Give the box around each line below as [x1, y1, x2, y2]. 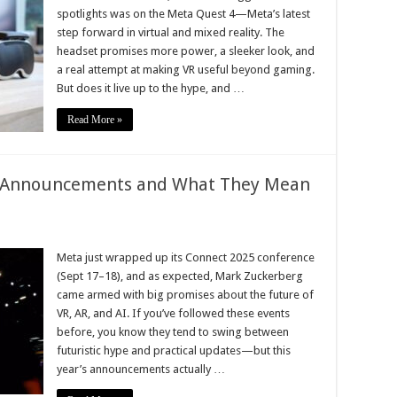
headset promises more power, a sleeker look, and [57, 44, 315, 58]
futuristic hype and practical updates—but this [57, 344, 291, 357]
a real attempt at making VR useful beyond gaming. [57, 63, 315, 76]
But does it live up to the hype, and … [57, 82, 245, 95]
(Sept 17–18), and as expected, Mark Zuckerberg [57, 269, 303, 283]
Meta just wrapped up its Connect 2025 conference [57, 251, 315, 264]
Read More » [67, 113, 122, 126]
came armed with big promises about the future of [57, 288, 314, 301]
